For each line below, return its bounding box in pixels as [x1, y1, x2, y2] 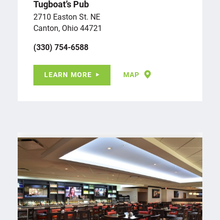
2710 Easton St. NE [33, 11, 100, 22]
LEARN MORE [44, 69, 92, 79]
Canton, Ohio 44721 [33, 22, 102, 33]
